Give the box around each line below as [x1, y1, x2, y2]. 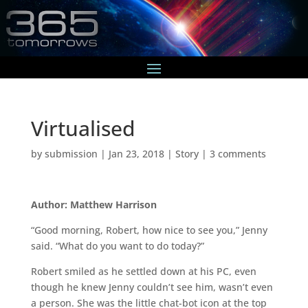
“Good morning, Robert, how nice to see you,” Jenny [30, 223, 267, 236]
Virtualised [30, 113, 135, 142]
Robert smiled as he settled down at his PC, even [30, 264, 256, 278]
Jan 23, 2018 [108, 146, 164, 160]
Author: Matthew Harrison [30, 197, 157, 211]
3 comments [209, 146, 266, 160]
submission [44, 146, 98, 160]
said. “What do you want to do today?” [30, 239, 204, 252]
